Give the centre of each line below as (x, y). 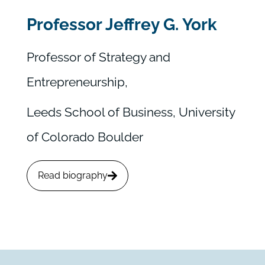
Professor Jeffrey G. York (122, 25)
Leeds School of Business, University (130, 112)
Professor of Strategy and (98, 57)
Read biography (72, 176)
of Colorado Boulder (85, 137)
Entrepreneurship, (78, 82)
